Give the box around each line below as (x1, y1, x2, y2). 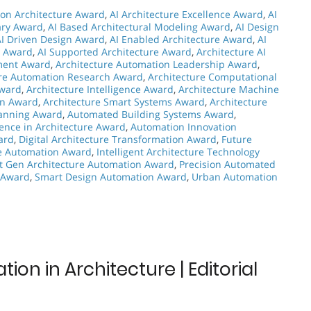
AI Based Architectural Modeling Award (48, 20, 230, 34)
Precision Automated (179, 158, 276, 171)
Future (221, 133, 252, 146)
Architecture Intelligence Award (26, 83, 174, 96)
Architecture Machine (178, 83, 279, 96)
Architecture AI (196, 45, 266, 59)
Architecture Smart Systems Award (43, 95, 205, 109)
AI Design (235, 20, 279, 34)
